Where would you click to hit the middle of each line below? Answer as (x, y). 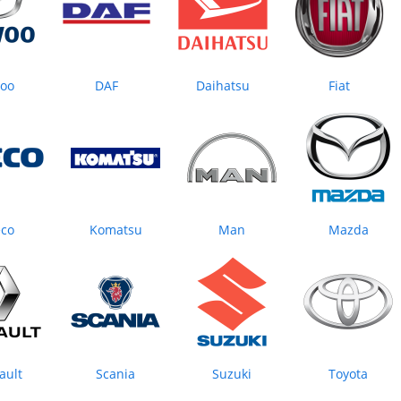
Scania (115, 374)
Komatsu (115, 230)
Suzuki (232, 374)
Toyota (348, 374)
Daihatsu (223, 86)
